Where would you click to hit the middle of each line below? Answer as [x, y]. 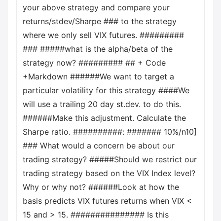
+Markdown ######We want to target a [98, 76]
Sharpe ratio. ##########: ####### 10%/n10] [110, 132]
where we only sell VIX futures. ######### [103, 35]
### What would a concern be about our [99, 146]
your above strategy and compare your [96, 7]
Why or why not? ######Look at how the [101, 187]
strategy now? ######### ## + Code [94, 63]
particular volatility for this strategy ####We [106, 90]
